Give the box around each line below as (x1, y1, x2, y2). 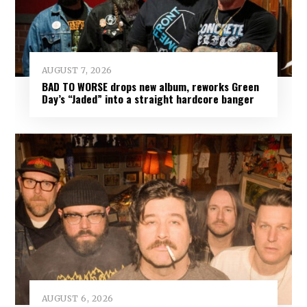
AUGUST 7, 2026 (41, 64, 112, 75)
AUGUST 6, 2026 (41, 293, 114, 304)
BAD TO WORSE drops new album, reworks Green (41, 78, 259, 94)
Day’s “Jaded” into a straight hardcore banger (41, 90, 254, 106)
